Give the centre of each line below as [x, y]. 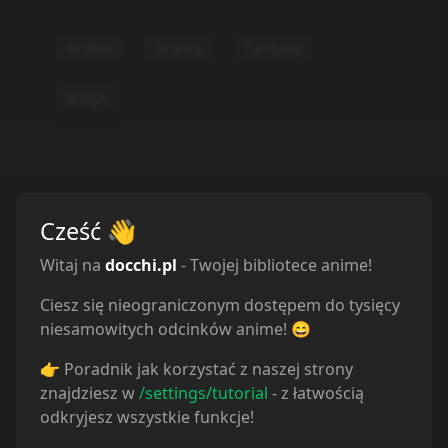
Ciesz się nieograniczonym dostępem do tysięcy [220, 304]
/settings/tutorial [203, 392]
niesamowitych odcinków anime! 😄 [175, 328]
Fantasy [273, 48]
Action [88, 48]
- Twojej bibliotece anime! [276, 264]
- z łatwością [318, 392]
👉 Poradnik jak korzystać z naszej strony [196, 368]
